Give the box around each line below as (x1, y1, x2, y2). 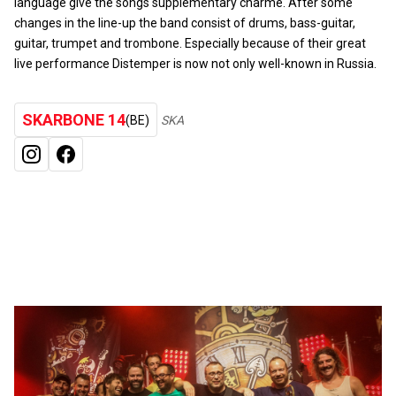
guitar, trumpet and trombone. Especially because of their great (14, 36, 366, 51)
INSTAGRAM (31, 154, 124, 173)
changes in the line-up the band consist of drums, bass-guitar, (14, 16, 355, 31)
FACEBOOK (65, 154, 145, 173)
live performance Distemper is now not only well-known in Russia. (14, 57, 377, 72)
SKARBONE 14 (22, 110, 126, 130)
